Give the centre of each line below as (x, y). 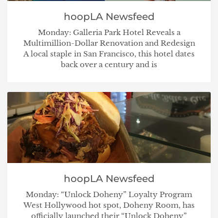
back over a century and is (109, 65)
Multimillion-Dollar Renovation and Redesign (109, 43)
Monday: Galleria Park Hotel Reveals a (109, 33)
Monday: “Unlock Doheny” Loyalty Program (109, 194)
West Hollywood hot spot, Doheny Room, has (109, 205)
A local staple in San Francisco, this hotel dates (109, 54)
